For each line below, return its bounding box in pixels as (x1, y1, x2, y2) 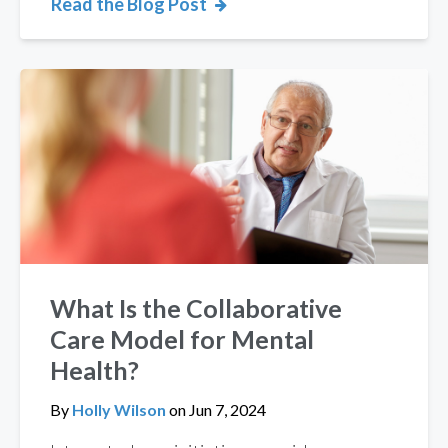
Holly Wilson (72, 400, 169, 419)
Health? (50, 355, 139, 385)
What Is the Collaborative (50, 293, 342, 323)
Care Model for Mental (50, 324, 314, 354)
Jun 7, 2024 (186, 400, 266, 419)
